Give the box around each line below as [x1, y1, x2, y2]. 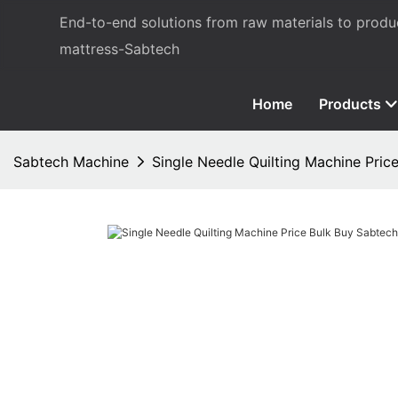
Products [318, 94, 381, 113]
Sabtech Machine [13, 152, 129, 171]
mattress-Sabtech [60, 40, 180, 58]
